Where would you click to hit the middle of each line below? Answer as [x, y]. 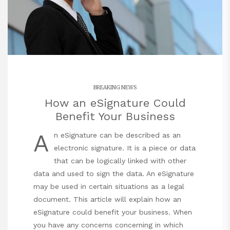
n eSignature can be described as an [117, 135]
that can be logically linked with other [120, 161]
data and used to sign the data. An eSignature [114, 174]
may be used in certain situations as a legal [109, 187]
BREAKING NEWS [115, 88]
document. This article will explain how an [107, 199]
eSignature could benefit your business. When [113, 212]
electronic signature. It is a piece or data [125, 148]
